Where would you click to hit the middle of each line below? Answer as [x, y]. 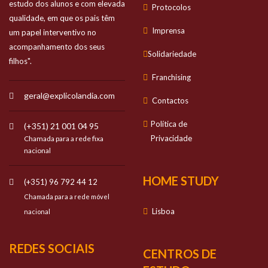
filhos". [20, 61]
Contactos [170, 100]
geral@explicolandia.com [69, 95]
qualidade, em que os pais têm [62, 18]
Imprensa [168, 31]
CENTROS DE [180, 254]
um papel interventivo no [53, 32]
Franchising [171, 77]
